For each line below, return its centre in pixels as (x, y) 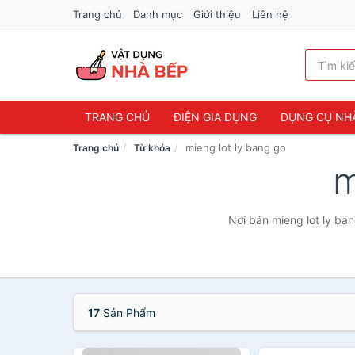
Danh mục (158, 14)
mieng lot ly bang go (236, 147)
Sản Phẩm (128, 313)
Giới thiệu (217, 14)
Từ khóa (152, 148)
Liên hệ (270, 14)
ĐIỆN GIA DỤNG (215, 117)
